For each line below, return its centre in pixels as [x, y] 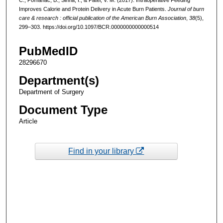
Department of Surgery [51, 92]
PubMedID [48, 51]
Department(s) [59, 81]
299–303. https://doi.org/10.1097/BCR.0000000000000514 [89, 27]
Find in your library [102, 151]
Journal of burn [186, 9]
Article [28, 121]
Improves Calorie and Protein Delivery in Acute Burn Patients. [93, 9]
